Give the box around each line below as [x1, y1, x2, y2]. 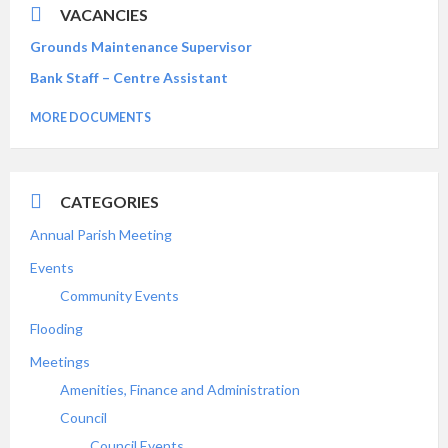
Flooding [30, 320, 83, 337]
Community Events [60, 287, 179, 304]
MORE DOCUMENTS [30, 110, 151, 125]
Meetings [30, 353, 90, 370]
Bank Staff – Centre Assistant [30, 69, 228, 86]
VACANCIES [60, 5, 148, 24]
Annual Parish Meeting [30, 226, 172, 243]
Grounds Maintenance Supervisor [30, 38, 252, 55]
